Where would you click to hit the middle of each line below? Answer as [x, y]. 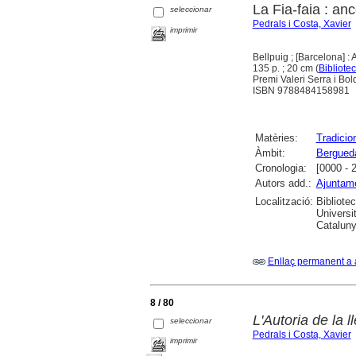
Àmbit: [270, 153]
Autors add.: [283, 183]
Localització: [284, 201]
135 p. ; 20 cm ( [285, 68]
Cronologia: [281, 168]
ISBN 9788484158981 [301, 90]
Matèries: [276, 137]
